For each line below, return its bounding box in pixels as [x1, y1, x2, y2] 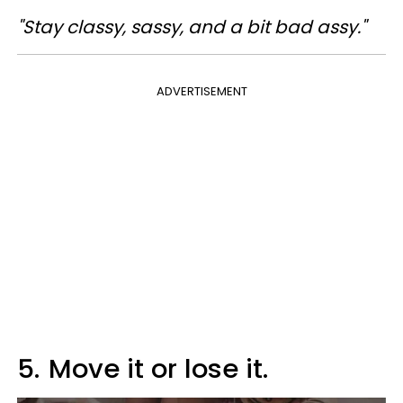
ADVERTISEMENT [156, 83, 247, 101]
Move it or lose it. [49, 351, 268, 388]
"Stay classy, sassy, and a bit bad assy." [17, 14, 366, 40]
